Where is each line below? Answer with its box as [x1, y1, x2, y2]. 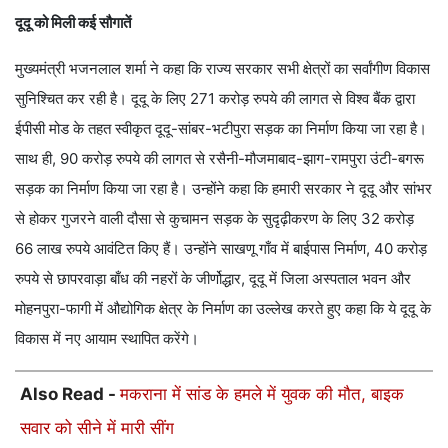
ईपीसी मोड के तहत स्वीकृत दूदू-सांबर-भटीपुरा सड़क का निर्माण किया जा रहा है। [15, 119, 427, 139]
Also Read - [20, 384, 120, 405]
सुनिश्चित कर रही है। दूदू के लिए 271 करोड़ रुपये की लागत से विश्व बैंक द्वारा [15, 89, 415, 109]
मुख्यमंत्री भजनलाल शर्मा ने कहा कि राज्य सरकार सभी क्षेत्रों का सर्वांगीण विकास [15, 59, 430, 79]
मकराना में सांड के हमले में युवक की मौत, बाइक [120, 384, 404, 405]
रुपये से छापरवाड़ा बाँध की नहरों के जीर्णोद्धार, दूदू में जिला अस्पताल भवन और [15, 269, 411, 289]
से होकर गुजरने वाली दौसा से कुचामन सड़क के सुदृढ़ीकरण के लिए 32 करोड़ [15, 209, 414, 229]
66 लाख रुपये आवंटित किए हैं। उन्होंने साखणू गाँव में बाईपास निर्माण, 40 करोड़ [15, 239, 427, 259]
